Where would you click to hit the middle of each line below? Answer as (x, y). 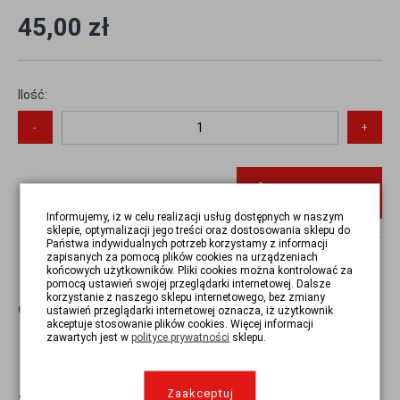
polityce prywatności (181, 337)
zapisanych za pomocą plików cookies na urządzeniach (183, 257)
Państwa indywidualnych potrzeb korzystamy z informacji (187, 243)
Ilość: (33, 95)
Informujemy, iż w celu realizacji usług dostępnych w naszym (196, 217)
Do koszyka (325, 192)
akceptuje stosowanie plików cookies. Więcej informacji (180, 324)
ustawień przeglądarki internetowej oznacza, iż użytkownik (190, 310)
